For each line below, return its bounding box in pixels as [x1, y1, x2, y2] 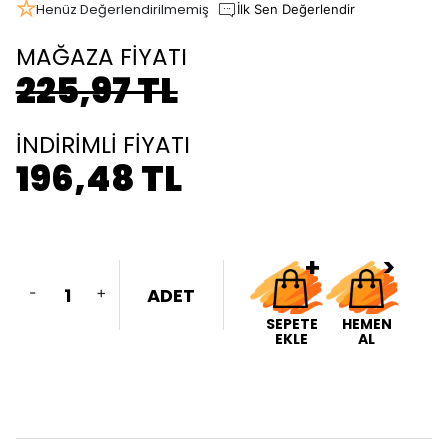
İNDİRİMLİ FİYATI [15, 129, 190, 161]
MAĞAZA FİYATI [15, 41, 187, 73]
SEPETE [265, 314, 318, 334]
